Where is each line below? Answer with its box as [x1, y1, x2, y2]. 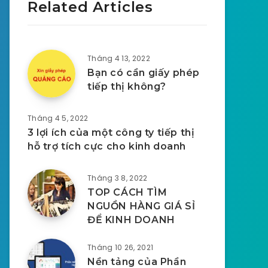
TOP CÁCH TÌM [87, 187, 167, 198]
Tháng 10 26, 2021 [87, 242, 154, 252]
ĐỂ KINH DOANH [87, 214, 175, 226]
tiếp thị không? [87, 81, 166, 92]
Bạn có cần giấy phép [87, 67, 200, 78]
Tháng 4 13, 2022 [87, 53, 150, 63]
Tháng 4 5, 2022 [28, 113, 89, 123]
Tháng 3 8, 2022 [87, 173, 148, 183]
